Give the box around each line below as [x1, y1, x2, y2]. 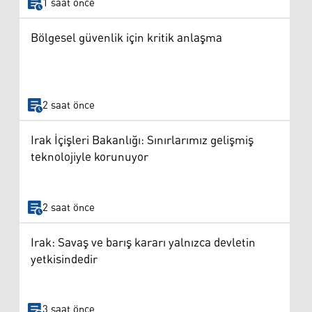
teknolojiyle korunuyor [31, 146, 148, 170]
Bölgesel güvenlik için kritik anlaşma [31, 26, 222, 51]
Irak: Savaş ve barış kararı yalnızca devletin [31, 231, 256, 255]
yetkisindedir [31, 247, 97, 272]
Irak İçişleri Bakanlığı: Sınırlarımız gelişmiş [31, 129, 253, 153]
